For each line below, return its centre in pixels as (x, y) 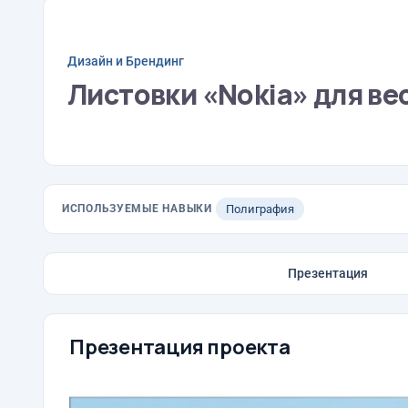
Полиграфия (260, 209)
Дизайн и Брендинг (126, 61)
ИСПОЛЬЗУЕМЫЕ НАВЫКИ (137, 209)
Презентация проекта (180, 347)
